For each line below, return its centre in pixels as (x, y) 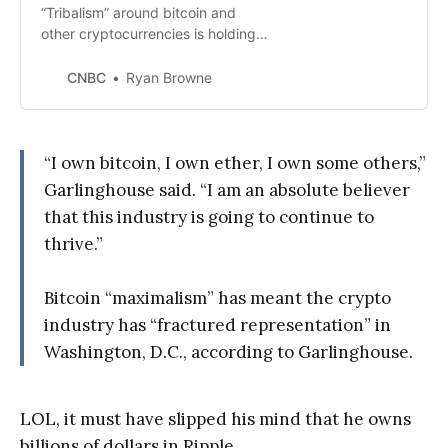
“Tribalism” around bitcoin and (138, 13)
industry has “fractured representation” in (217, 325)
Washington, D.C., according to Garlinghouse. (228, 352)
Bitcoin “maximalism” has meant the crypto (217, 298)
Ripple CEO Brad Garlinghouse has (153, 76)
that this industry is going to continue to (209, 217)
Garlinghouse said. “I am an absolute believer (227, 190)
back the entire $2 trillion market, (149, 55)
